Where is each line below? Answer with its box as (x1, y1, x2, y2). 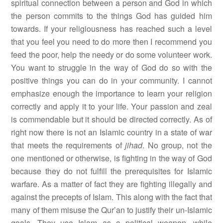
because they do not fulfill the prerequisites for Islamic (11, 165, 212, 177)
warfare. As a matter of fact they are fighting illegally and (11, 178, 212, 190)
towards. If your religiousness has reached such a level (11, 23, 212, 35)
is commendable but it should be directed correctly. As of (11, 113, 212, 125)
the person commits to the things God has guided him (11, 10, 212, 22)
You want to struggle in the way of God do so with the (11, 62, 212, 74)
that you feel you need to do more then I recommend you (11, 36, 212, 48)
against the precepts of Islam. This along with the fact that (11, 191, 212, 203)
